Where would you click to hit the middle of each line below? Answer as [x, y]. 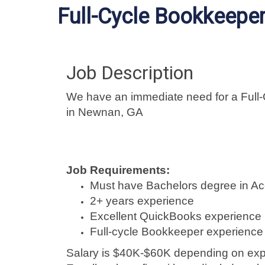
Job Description [130, 73]
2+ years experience [142, 201]
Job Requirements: [118, 170]
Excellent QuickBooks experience [176, 216]
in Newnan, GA [105, 112]
